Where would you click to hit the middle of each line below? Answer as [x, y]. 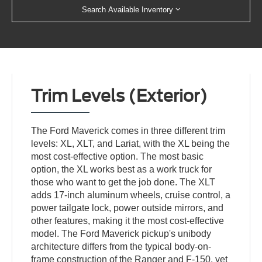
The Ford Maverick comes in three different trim [128, 131]
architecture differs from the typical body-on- [121, 247]
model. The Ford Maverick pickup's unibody [121, 234]
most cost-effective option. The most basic [118, 157]
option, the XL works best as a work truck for [122, 170]
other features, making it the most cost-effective [128, 221]
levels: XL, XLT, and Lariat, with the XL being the [131, 144]
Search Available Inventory [127, 10]
